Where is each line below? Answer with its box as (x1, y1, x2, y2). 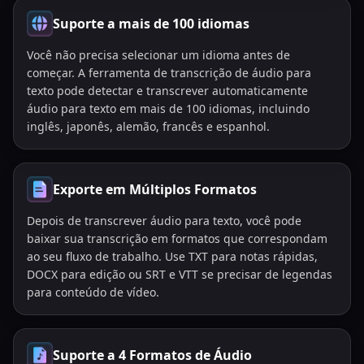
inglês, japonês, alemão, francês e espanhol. (27, 119, 270, 134)
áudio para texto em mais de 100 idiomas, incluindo (27, 101, 310, 116)
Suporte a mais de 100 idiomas (53, 15, 249, 32)
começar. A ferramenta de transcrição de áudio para (27, 65, 311, 80)
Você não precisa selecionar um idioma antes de (27, 47, 290, 63)
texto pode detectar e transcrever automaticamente (27, 83, 308, 98)
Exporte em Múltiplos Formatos (53, 180, 257, 198)
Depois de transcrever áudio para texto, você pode (27, 213, 301, 228)
